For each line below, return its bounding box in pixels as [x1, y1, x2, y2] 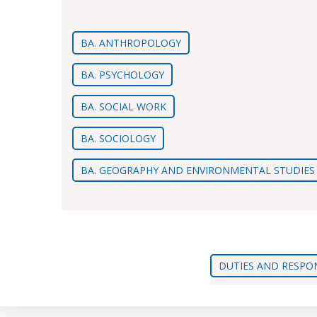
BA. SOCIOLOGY [81, 131, 156, 145]
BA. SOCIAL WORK [81, 99, 166, 113]
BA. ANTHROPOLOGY [81, 35, 181, 50]
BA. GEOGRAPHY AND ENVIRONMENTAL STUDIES [81, 163, 315, 177]
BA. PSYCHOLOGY [81, 67, 164, 81]
